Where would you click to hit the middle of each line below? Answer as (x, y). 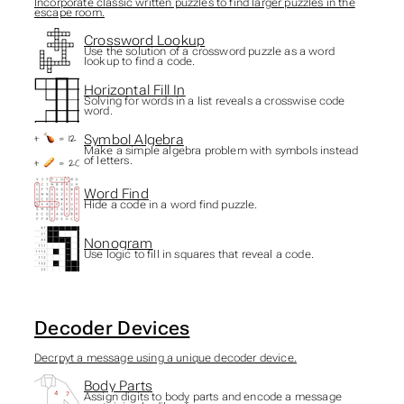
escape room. (69, 12)
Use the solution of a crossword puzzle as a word (209, 52)
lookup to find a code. (139, 62)
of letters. (108, 161)
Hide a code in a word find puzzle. (170, 205)
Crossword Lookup (144, 41)
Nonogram (118, 244)
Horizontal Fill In (134, 91)
